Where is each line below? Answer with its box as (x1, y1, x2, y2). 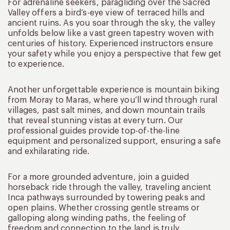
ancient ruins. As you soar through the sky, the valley (8, 18, 216, 27)
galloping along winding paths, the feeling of (8, 214, 187, 222)
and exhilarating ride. (8, 147, 90, 156)
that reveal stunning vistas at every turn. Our (8, 116, 183, 125)
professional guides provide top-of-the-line (8, 126, 180, 135)
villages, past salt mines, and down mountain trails (8, 106, 206, 114)
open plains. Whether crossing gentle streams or (8, 203, 200, 212)
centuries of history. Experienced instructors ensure (8, 39, 214, 48)
